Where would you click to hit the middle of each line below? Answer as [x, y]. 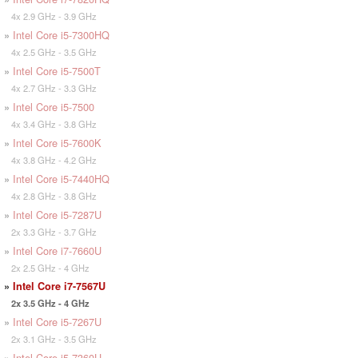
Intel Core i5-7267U [57, 322]
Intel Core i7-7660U [57, 251]
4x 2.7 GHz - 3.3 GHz [50, 88]
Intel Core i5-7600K [57, 143]
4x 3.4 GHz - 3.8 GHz [50, 124]
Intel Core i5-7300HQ [61, 35]
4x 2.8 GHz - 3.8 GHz [50, 196]
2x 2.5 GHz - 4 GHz [47, 268]
